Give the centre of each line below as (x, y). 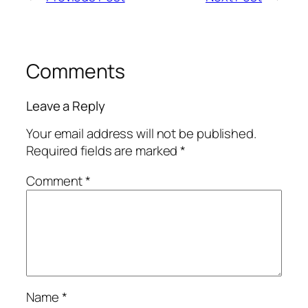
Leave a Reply (66, 106)
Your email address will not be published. (141, 134)
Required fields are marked (103, 151)
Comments (76, 71)
